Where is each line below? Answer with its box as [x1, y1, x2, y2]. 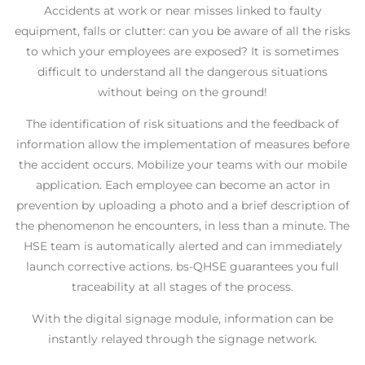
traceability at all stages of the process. [72, 279, 293, 295]
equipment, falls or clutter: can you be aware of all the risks [15, 24, 350, 39]
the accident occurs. [18, 157, 137, 173]
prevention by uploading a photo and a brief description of [15, 198, 350, 213]
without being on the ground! [98, 85, 267, 100]
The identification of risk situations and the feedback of [26, 117, 339, 132]
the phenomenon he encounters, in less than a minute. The [15, 218, 350, 234]
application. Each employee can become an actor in [35, 178, 330, 193]
